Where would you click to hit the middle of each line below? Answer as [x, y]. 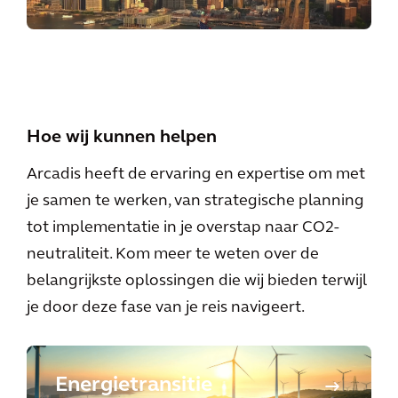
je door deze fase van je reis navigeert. [166, 308]
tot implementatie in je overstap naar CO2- [183, 228]
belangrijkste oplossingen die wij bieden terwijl [197, 281]
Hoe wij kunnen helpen [122, 138]
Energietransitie [134, 386]
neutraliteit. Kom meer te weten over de [173, 255]
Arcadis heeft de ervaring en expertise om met [196, 175]
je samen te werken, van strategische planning [195, 201]
